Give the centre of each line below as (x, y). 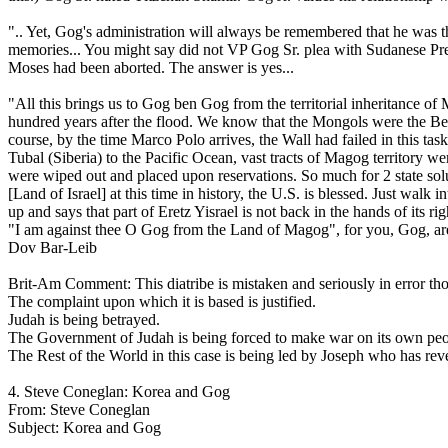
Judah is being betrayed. (84, 319)
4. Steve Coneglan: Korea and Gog (119, 391)
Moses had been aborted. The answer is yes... (151, 67)
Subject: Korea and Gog (84, 427)
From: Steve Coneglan (79, 409)
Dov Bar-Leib (52, 247)
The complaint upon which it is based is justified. (162, 301)
